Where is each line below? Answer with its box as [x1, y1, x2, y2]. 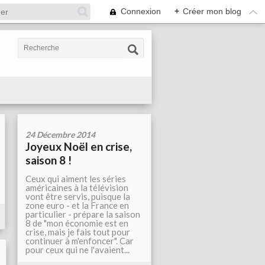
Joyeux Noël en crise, [25, 140, 132, 153]
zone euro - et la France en [25, 200, 129, 211]
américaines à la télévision [25, 182, 128, 193]
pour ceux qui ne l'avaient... [25, 244, 130, 255]
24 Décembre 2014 [25, 130, 95, 140]
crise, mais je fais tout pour [25, 227, 130, 237]
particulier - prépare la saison [25, 209, 140, 219]
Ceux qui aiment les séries [25, 173, 126, 184]
